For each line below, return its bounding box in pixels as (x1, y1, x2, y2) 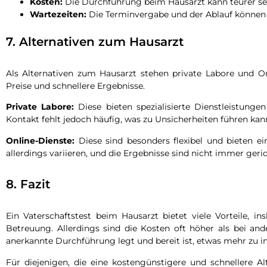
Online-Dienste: (6, 135, 74, 146)
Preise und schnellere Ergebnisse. (6, 80, 145, 91)
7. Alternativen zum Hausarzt (6, 34, 184, 49)
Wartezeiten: (30, 8, 86, 20)
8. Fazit (6, 177, 50, 192)
